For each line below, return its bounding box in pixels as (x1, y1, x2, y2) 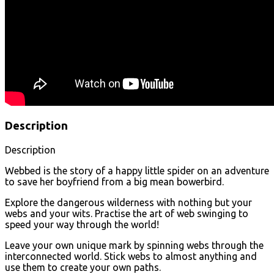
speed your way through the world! (5, 218, 159, 230)
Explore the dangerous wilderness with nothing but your (5, 196, 252, 208)
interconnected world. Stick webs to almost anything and (5, 250, 257, 262)
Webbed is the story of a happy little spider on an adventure (5, 165, 269, 176)
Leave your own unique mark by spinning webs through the (5, 239, 264, 251)
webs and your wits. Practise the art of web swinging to (5, 207, 248, 219)
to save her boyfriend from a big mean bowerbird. (5, 176, 224, 187)
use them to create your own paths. (5, 261, 161, 273)
